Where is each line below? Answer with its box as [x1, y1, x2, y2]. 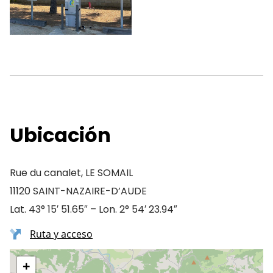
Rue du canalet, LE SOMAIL [10, 166, 133, 180]
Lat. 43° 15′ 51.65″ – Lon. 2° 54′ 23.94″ [10, 202, 177, 216]
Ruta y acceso [30, 227, 93, 241]
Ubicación [10, 121, 111, 149]
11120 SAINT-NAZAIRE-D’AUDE [10, 184, 147, 198]
